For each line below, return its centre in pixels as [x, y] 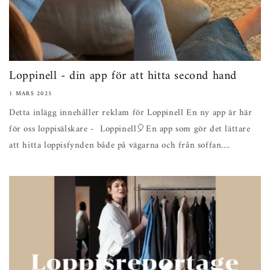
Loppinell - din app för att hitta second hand [123, 76]
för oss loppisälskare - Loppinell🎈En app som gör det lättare [130, 129]
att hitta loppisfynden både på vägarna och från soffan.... [120, 146]
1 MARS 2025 [31, 94]
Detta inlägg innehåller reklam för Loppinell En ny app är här [131, 113]
